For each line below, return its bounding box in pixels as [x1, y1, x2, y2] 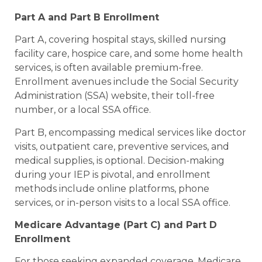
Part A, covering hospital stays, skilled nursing [15, 34, 226, 46]
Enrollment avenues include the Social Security [15, 76, 239, 88]
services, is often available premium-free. [15, 62, 203, 74]
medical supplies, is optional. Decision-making [15, 154, 225, 166]
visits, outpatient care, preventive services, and [15, 140, 229, 152]
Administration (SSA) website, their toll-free [15, 90, 215, 102]
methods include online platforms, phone [15, 182, 209, 194]
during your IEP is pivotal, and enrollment [15, 168, 211, 180]
